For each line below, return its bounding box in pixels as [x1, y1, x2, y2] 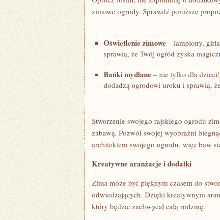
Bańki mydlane [104, 69, 151, 80]
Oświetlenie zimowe [104, 37, 166, 48]
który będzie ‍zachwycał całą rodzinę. [92, 201, 205, 211]
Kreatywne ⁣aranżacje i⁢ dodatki [92, 158, 192, 169]
